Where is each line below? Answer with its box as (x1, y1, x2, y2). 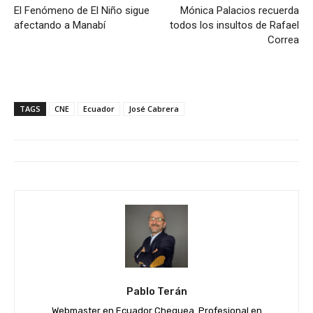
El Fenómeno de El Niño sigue (14, 3, 150, 17)
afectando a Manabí (14, 18, 105, 31)
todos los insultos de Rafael (169, 18, 299, 31)
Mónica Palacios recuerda (180, 3, 299, 17)
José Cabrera (129, 103, 179, 114)
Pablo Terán (126, 284, 187, 298)
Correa (267, 33, 299, 46)
